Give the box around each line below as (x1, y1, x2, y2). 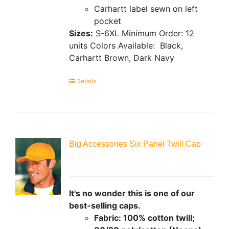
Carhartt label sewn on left (94, 3, 198, 14)
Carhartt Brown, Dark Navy (68, 52, 174, 63)
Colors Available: (89, 40, 160, 51)
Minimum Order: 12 (121, 28, 194, 38)
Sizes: (68, 28, 93, 38)
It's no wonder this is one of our (68, 188, 195, 198)
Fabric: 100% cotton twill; (94, 212, 195, 223)
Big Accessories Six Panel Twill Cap (68, 139, 201, 148)
